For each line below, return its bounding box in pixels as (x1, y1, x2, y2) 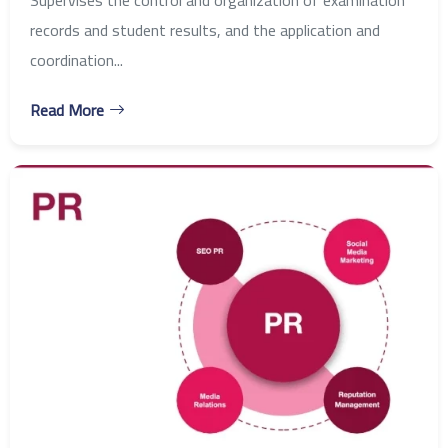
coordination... (30, 44, 123, 75)
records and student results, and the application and (30, 14, 380, 45)
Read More (30, 94, 104, 125)
